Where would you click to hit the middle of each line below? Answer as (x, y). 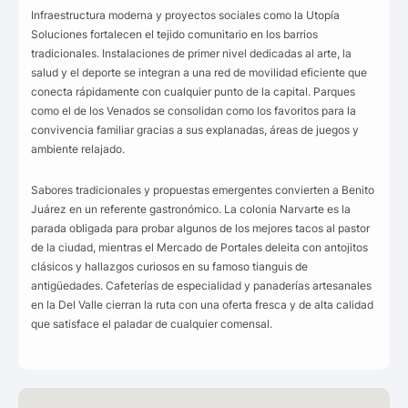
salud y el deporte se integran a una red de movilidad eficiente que (199, 72)
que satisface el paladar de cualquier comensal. (152, 324)
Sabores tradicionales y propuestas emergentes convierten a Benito (203, 190)
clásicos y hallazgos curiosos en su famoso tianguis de (169, 266)
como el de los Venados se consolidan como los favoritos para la (194, 111)
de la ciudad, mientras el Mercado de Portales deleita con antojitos (199, 247)
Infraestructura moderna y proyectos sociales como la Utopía (185, 15)
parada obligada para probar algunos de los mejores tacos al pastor (200, 228)
